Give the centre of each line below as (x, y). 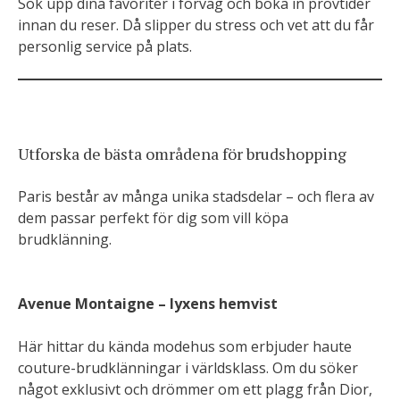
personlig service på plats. (105, 46)
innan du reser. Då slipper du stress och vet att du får (196, 25)
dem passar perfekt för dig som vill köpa (153, 218)
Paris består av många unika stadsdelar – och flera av (196, 196)
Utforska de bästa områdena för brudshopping (182, 154)
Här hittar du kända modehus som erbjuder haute (185, 346)
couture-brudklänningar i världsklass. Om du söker (188, 368)
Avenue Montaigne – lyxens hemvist (148, 304)
